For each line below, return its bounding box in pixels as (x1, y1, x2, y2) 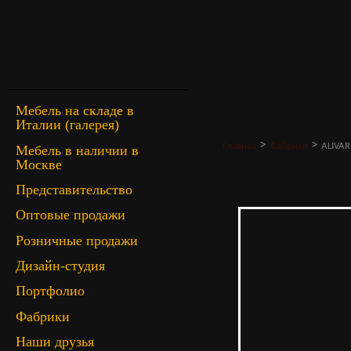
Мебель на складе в (16, 103, 134, 119)
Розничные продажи (16, 232, 138, 248)
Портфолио (16, 283, 85, 299)
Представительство (16, 181, 132, 197)
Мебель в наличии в (16, 142, 139, 158)
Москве (16, 156, 62, 172)
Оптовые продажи (16, 207, 125, 223)
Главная (222, 141, 256, 151)
